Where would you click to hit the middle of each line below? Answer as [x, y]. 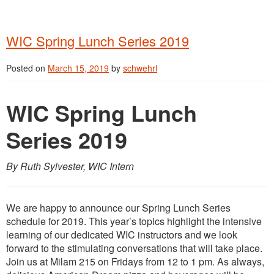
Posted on [27, 68]
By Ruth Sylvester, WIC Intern [70, 166]
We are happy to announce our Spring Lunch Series [118, 207]
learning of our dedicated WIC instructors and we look [122, 234]
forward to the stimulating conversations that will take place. [134, 248]
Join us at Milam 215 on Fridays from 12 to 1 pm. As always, [135, 261]
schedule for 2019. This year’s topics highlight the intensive [134, 221]
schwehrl [140, 68]
